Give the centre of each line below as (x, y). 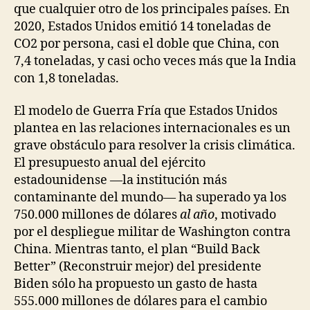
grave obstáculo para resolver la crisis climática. (155, 146)
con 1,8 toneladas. (66, 78)
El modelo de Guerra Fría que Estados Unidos (146, 111)
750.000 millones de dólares (97, 215)
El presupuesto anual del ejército (110, 163)
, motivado (245, 215)
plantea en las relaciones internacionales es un (152, 129)
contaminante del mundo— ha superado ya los (150, 198)
